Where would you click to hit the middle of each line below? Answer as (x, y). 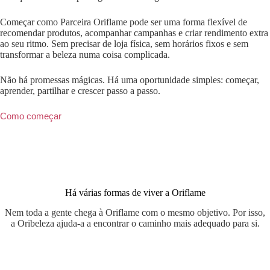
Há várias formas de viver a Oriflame (135, 192)
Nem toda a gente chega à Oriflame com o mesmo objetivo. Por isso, (135, 212)
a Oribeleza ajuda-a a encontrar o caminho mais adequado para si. (135, 223)
